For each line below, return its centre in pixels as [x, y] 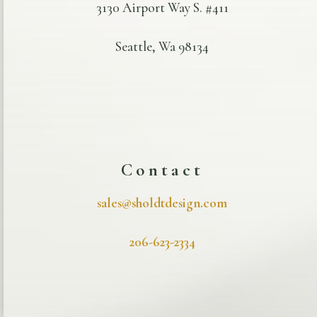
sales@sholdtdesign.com [162, 203]
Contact [162, 170]
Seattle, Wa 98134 [162, 47]
